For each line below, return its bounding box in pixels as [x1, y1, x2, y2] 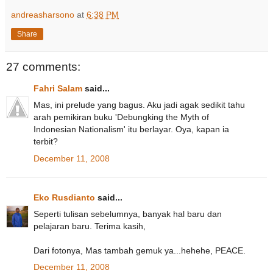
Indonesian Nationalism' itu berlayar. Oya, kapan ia [34, 124, 229, 135]
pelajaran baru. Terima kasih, [34, 221, 146, 231]
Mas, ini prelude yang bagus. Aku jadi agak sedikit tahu [34, 100, 245, 110]
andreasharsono [11, 9, 74, 19]
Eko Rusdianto [34, 192, 95, 202]
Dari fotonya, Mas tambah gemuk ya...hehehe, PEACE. [34, 245, 246, 255]
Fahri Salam [34, 83, 82, 94]
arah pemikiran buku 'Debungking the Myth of [34, 112, 209, 122]
